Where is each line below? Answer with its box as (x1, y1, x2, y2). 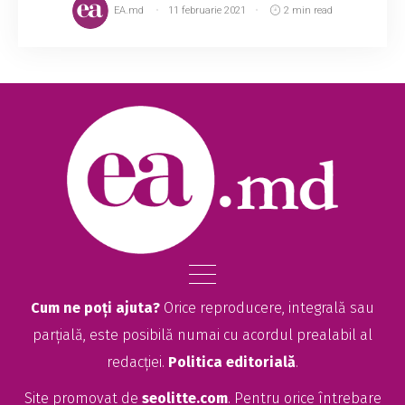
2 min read (283, 5, 333, 17)
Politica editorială (168, 353, 296, 372)
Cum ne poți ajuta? (31, 299, 160, 317)
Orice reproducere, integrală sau (160, 299, 374, 317)
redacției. (107, 353, 168, 372)
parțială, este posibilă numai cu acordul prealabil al (33, 326, 372, 344)
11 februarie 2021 (168, 5, 247, 17)
